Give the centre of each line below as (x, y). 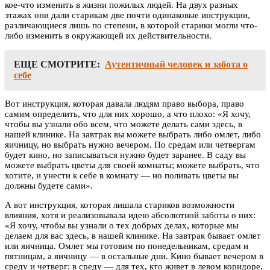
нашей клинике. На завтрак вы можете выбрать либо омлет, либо (133, 134)
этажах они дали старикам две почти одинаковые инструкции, (127, 15)
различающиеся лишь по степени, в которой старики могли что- (131, 25)
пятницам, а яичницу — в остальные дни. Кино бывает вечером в (134, 256)
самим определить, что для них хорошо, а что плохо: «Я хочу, (128, 114)
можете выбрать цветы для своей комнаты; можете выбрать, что (132, 165)
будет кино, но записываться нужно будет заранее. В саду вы (125, 155)
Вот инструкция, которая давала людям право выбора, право (124, 103)
